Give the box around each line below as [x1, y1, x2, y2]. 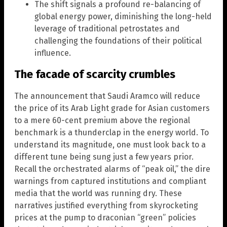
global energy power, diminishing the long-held [34, 12, 212, 22]
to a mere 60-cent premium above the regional [14, 115, 190, 125]
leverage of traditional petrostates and [34, 24, 180, 34]
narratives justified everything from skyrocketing [14, 200, 198, 210]
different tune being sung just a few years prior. [14, 152, 194, 162]
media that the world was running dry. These [14, 188, 182, 198]
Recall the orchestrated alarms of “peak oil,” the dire [14, 164, 210, 174]
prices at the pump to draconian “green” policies [14, 212, 196, 222]
